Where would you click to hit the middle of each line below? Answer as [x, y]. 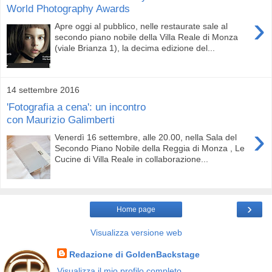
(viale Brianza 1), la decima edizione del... [135, 48]
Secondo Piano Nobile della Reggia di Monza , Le [150, 148]
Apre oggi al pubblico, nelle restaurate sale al [141, 26]
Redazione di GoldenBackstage [134, 254]
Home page [136, 209]
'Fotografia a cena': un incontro [76, 107]
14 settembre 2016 [43, 90]
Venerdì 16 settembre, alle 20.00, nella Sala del [146, 137]
